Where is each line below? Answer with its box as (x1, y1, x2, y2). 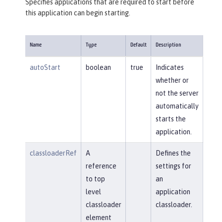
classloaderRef (29, 149, 77, 157)
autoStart (29, 63, 60, 71)
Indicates (155, 63, 184, 71)
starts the (155, 114, 186, 123)
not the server (155, 89, 199, 97)
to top (85, 174, 105, 183)
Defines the (155, 149, 191, 157)
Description (155, 42, 181, 48)
